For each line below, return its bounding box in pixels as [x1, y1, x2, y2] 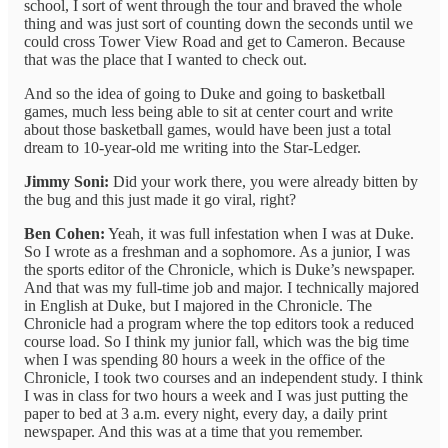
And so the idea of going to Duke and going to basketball [24, 85, 385, 103]
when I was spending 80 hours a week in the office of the [24, 351, 385, 369]
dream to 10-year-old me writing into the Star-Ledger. [24, 139, 361, 157]
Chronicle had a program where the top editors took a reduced [24, 315, 414, 333]
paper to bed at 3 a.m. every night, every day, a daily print [24, 405, 387, 423]
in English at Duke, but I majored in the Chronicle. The [24, 297, 372, 315]
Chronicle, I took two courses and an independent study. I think [24, 369, 423, 387]
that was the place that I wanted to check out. [24, 51, 307, 69]
